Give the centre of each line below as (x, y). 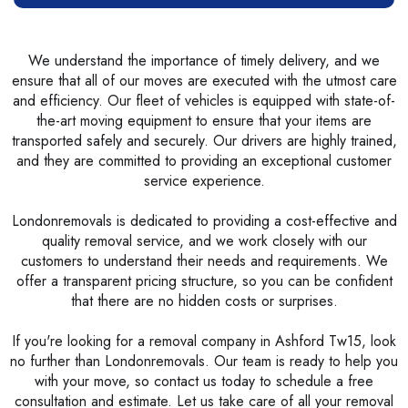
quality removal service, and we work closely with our (204, 241)
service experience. (204, 181)
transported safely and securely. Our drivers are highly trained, (204, 141)
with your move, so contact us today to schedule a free (204, 382)
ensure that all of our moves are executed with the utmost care (204, 81)
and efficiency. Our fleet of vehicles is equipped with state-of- (204, 101)
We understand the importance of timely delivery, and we (204, 61)
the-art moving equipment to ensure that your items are (204, 121)
